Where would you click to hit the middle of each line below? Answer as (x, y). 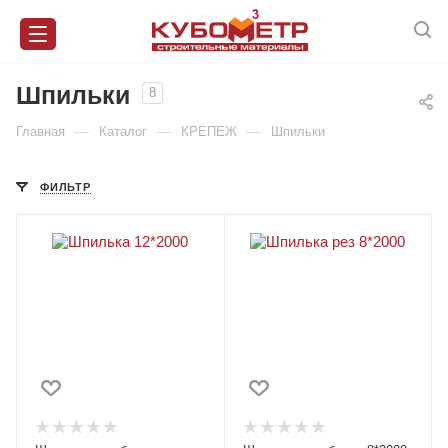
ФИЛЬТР (65, 186)
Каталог (123, 131)
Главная (40, 131)
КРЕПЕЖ (209, 131)
